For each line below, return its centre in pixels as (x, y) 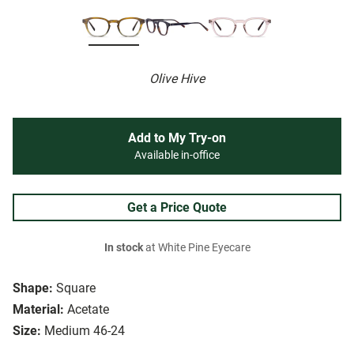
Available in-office (177, 156)
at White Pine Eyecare (196, 248)
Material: (38, 310)
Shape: (33, 288)
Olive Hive (177, 79)
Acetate (88, 310)
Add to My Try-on (177, 138)
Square (76, 288)
